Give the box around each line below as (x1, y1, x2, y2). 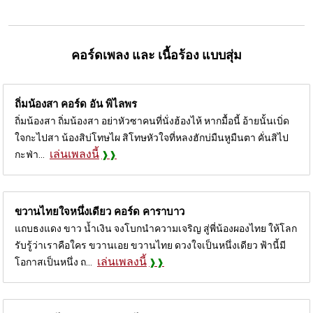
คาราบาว (143, 205, 184, 218)
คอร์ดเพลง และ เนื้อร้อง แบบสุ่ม (71, 47, 242, 62)
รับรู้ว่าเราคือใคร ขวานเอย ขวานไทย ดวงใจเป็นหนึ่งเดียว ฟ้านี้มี (15, 239, 286, 251)
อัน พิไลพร (89, 97, 137, 110)
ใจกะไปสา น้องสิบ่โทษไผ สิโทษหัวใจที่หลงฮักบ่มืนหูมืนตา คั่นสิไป (15, 131, 289, 143)
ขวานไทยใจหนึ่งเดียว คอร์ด (15, 205, 143, 218)
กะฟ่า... (15, 148, 45, 160)
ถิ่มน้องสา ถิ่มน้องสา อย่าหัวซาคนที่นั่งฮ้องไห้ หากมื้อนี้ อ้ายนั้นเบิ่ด (15, 115, 289, 126)
